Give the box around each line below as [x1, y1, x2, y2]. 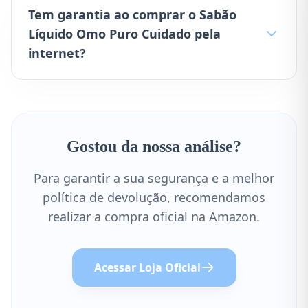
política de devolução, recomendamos [43, 189, 265, 206]
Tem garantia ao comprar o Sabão [28, 6, 236, 23]
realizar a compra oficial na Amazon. [48, 208, 260, 225]
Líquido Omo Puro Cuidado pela [28, 25, 221, 42]
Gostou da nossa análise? [67, 137, 241, 155]
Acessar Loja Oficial [93, 260, 201, 275]
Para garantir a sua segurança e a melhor [34, 170, 274, 186]
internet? [28, 45, 86, 61]
